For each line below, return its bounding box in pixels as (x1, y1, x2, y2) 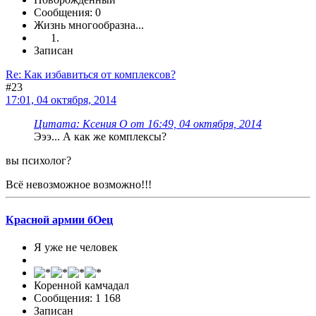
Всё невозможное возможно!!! (6, 178, 152, 191)
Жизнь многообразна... (34, 19, 144, 32)
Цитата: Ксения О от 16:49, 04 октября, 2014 (34, 118, 262, 130)
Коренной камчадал (34, 279, 129, 291)
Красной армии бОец (6, 213, 113, 226)
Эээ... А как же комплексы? (34, 130, 166, 143)
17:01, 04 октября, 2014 (6, 94, 116, 107)
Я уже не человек (34, 241, 118, 253)
